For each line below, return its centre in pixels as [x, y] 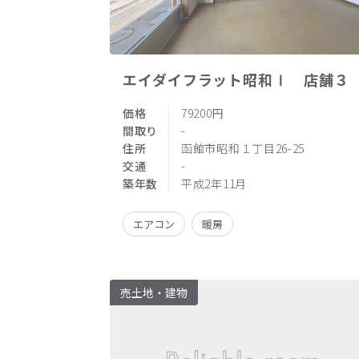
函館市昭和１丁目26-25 [243, 148]
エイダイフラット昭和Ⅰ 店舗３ [236, 79]
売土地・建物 [154, 292]
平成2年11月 [214, 183]
